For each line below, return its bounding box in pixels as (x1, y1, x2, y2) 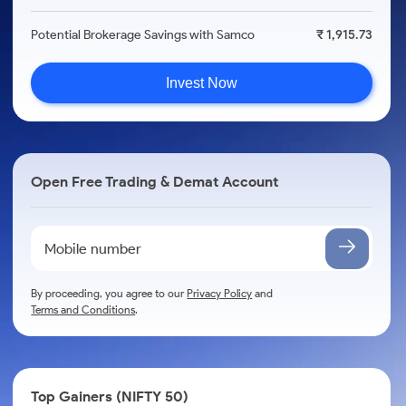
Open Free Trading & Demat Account (31, 173, 279, 190)
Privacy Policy (187, 286, 253, 300)
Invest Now (166, 74, 238, 91)
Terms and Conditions (31, 303, 136, 316)
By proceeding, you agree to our (31, 286, 188, 300)
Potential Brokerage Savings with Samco (31, 27, 256, 43)
